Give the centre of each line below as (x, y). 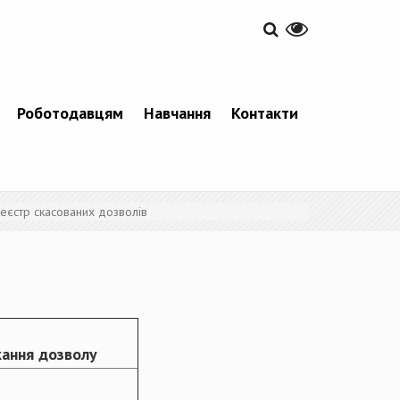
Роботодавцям (70, 113)
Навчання (177, 113)
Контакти (264, 113)
